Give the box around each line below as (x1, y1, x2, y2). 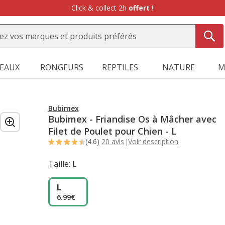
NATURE (162, 62, 195, 73)
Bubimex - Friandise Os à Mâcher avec (48, 113, 216, 125)
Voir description (128, 137, 178, 146)
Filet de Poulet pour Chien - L (48, 125, 176, 137)
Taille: (48, 158, 70, 169)
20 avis (101, 137, 124, 146)
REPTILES (102, 62, 139, 73)
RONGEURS (40, 62, 83, 73)
